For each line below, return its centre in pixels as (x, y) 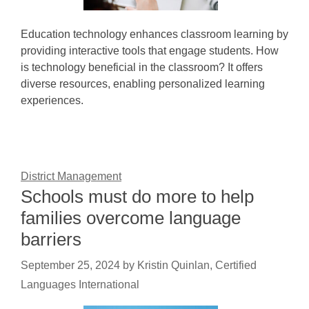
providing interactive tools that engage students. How (150, 51)
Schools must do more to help (137, 197)
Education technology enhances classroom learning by (154, 34)
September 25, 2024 (70, 265)
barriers (51, 239)
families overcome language (131, 218)
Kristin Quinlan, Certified (197, 265)
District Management (71, 176)
